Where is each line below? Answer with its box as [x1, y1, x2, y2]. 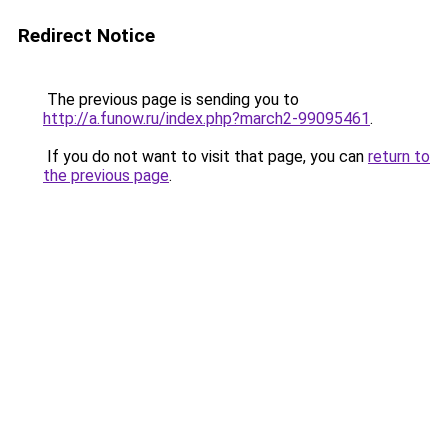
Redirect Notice [18, 24, 155, 47]
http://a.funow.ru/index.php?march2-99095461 [43, 109, 370, 128]
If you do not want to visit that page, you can [43, 147, 368, 166]
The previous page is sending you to [43, 90, 299, 109]
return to [368, 147, 430, 166]
